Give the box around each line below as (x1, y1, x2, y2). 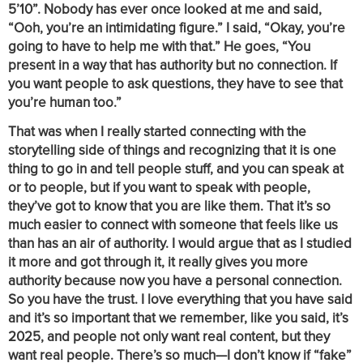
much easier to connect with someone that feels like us (8, 214, 338, 234)
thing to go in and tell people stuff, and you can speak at (8, 158, 344, 178)
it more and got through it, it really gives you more (8, 251, 308, 271)
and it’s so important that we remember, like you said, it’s (8, 307, 348, 327)
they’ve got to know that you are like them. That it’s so (8, 195, 331, 216)
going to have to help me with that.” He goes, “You (8, 36, 310, 56)
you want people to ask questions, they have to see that (8, 73, 343, 93)
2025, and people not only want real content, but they (8, 326, 330, 346)
